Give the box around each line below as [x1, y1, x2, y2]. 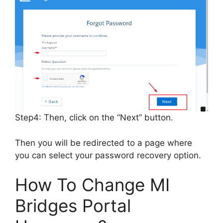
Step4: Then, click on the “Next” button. [15, 112, 173, 123]
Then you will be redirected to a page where [15, 137, 192, 148]
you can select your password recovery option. [15, 150, 201, 160]
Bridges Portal [15, 195, 131, 217]
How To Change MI [15, 174, 170, 196]
